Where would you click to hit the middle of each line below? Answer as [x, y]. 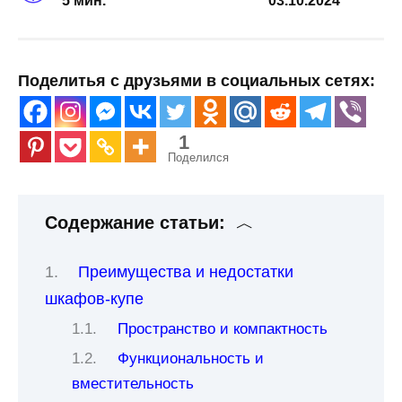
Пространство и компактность [223, 328]
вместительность [133, 383]
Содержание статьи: [135, 223]
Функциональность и [191, 358]
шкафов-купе [94, 298]
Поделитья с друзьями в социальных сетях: [197, 81]
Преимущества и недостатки [186, 271]
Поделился [198, 158]
